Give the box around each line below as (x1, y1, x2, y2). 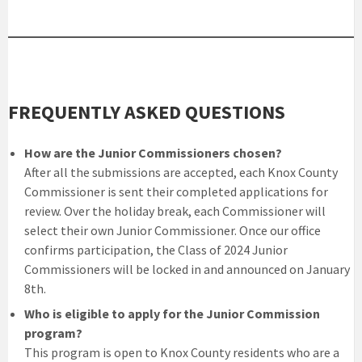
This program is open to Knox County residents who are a (24, 343, 339, 360)
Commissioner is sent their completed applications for (24, 183, 328, 200)
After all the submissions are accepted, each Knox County (24, 163, 338, 180)
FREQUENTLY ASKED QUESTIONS (8, 99, 289, 124)
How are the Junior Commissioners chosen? (24, 144, 284, 161)
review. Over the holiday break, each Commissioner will (24, 202, 326, 219)
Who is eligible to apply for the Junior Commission (24, 305, 320, 322)
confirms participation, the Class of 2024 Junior (24, 241, 288, 258)
